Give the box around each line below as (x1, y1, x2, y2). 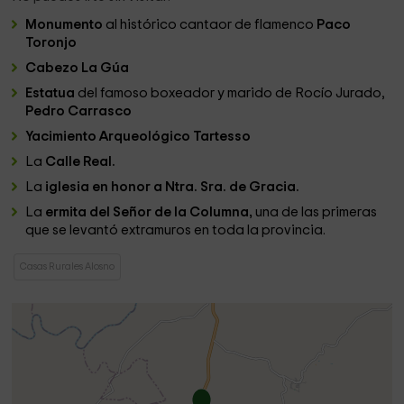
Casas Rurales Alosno (20, 262, 115, 271)
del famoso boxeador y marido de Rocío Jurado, (78, 87, 386, 100)
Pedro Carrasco (25, 105, 133, 118)
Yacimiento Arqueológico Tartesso (25, 130, 252, 143)
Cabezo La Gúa (25, 61, 130, 75)
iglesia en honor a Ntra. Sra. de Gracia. (42, 180, 300, 194)
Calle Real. (45, 155, 116, 169)
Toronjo (25, 36, 78, 50)
